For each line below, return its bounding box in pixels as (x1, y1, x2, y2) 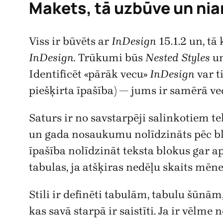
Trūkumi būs (76, 51, 145, 64)
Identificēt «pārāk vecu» (29, 67, 150, 81)
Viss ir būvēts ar (29, 34, 111, 48)
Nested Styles (145, 51, 210, 64)
